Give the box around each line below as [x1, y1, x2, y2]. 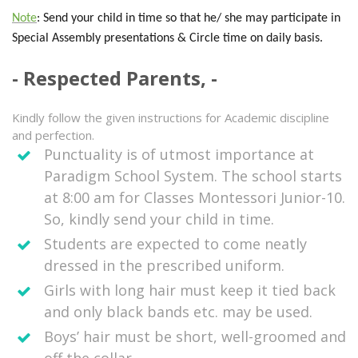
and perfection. [12, 127, 94, 144]
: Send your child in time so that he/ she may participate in [37, 12, 340, 26]
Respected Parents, [23, 65, 211, 92]
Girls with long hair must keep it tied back [44, 280, 336, 300]
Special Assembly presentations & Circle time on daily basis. [12, 32, 323, 46]
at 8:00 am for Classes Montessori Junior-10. [44, 188, 345, 208]
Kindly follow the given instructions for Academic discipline [12, 109, 329, 126]
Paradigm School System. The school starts [44, 166, 342, 186]
